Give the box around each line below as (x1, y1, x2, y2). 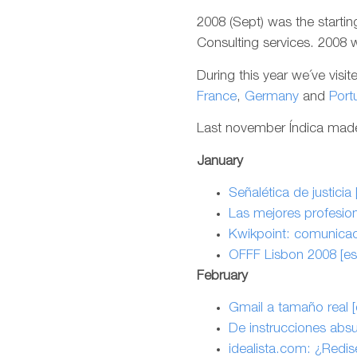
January (197, 155, 243, 169)
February (197, 269, 248, 284)
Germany (245, 90, 299, 104)
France (197, 90, 237, 104)
